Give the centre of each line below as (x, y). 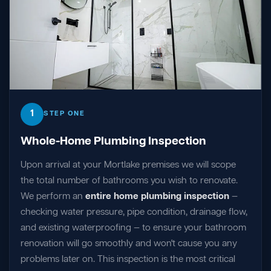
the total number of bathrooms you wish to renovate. (129, 181)
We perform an (53, 196)
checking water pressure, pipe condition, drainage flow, (134, 212)
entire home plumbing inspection (157, 196)
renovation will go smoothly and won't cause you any (129, 243)
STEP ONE (64, 114)
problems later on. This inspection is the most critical (128, 259)
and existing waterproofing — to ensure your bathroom (133, 228)
